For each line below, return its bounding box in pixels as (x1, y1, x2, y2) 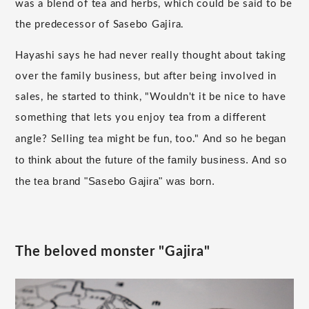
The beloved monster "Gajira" (15, 244, 210, 259)
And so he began (202, 132, 286, 144)
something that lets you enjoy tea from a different (15, 112, 266, 123)
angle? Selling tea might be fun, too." (15, 133, 203, 144)
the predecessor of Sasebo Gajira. (15, 19, 185, 30)
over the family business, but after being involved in (15, 70, 277, 81)
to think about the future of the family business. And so (15, 153, 287, 166)
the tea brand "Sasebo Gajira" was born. (15, 175, 215, 187)
